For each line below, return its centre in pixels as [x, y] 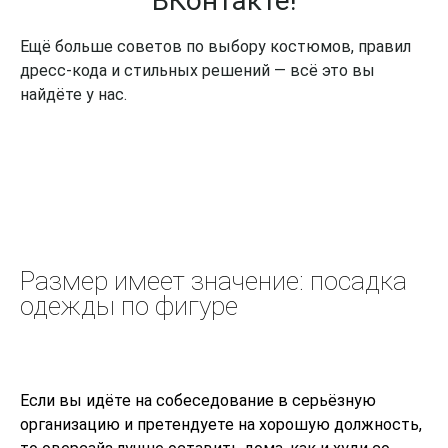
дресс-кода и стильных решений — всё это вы [197, 71]
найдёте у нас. [73, 95]
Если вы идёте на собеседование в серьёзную [198, 401]
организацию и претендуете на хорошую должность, [221, 425]
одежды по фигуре [129, 306]
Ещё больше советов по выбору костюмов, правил [215, 47]
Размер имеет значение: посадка [213, 281]
